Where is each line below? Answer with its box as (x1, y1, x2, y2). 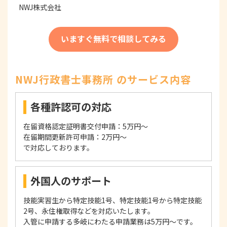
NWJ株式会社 (19, 2, 61, 13)
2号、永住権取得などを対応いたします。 (23, 206, 155, 216)
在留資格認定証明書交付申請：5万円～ (23, 121, 148, 132)
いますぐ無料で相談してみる (61, 32, 166, 45)
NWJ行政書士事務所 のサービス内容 (15, 72, 191, 87)
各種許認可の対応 (30, 99, 111, 115)
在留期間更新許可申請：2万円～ (23, 132, 127, 142)
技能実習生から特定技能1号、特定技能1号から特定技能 (23, 195, 202, 206)
